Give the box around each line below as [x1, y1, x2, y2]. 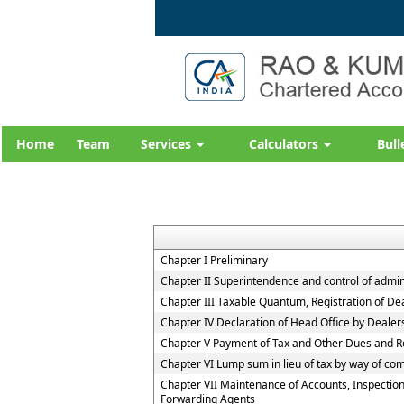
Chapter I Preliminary [161, 252, 268, 268]
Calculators [249, 135, 322, 152]
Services [141, 135, 195, 152]
